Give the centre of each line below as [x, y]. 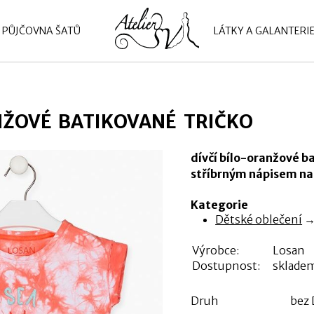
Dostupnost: [226, 266]
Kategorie [219, 205]
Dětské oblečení [259, 220]
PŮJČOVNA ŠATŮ [41, 31]
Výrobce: [215, 251]
